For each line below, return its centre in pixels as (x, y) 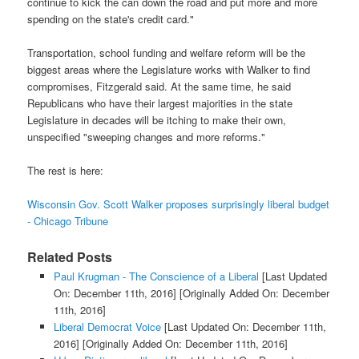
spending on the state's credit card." (111, 19)
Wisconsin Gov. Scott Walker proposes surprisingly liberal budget (179, 204)
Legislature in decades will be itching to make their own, (157, 120)
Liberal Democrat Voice (107, 326)
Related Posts (70, 256)
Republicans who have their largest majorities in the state (160, 103)
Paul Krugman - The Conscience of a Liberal (156, 276)
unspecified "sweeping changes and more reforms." (147, 137)
